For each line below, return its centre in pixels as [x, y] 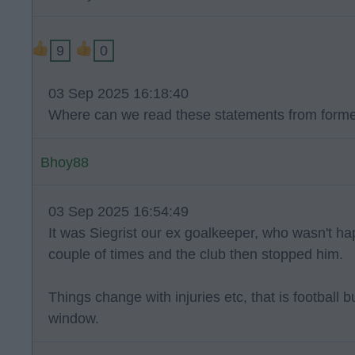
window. [74, 319]
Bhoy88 [65, 162]
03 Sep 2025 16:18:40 [118, 94]
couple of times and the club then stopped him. [196, 254]
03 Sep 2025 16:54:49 [118, 212]
